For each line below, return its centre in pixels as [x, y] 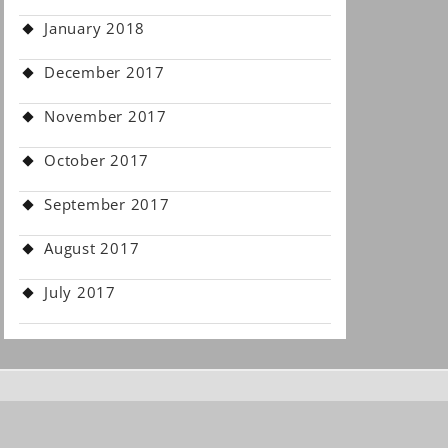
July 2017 [80, 292]
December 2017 [104, 72]
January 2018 [94, 28]
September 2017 [107, 204]
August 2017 [92, 248]
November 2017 [105, 116]
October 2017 [96, 160]
